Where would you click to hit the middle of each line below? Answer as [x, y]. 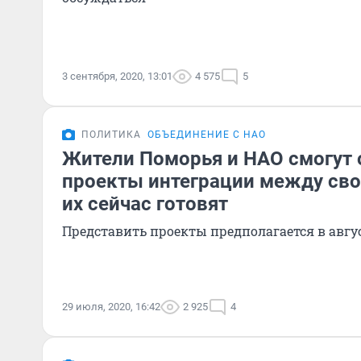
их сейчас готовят [145, 204]
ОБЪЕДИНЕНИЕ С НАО [207, 135]
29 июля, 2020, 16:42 [111, 307]
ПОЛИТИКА [111, 135]
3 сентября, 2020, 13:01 [117, 76]
